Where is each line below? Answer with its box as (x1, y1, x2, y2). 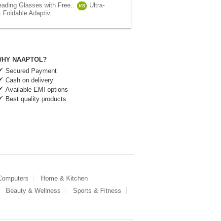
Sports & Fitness (73, 187, 121, 194)
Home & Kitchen (41, 175, 88, 182)
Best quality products (5, 95, 66, 103)
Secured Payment (5, 67, 57, 74)
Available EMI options (5, 86, 68, 93)
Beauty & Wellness (6, 187, 61, 194)
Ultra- (89, 1, 105, 9)
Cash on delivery (5, 76, 53, 84)
